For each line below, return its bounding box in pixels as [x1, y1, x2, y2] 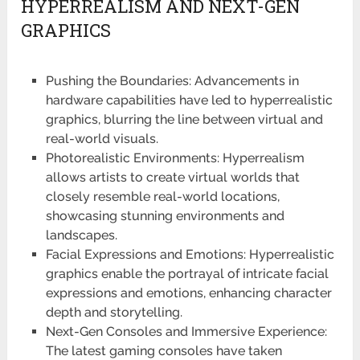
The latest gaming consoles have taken [45, 342, 282, 358]
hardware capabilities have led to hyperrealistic [45, 92, 333, 108]
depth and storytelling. [45, 304, 182, 320]
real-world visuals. [45, 130, 158, 146]
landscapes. [45, 227, 117, 243]
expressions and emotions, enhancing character [45, 284, 332, 301]
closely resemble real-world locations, [45, 188, 280, 204]
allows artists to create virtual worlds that [45, 169, 300, 185]
